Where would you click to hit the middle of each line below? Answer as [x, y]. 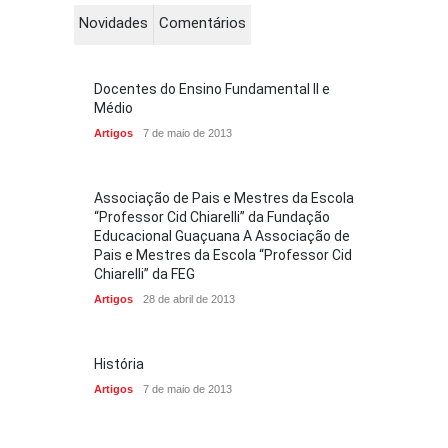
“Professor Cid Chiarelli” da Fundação [212, 217]
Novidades [113, 23]
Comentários [202, 23]
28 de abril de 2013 [189, 299]
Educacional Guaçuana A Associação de [222, 236]
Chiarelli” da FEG [144, 274]
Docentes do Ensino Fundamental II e [212, 89]
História [119, 364]
